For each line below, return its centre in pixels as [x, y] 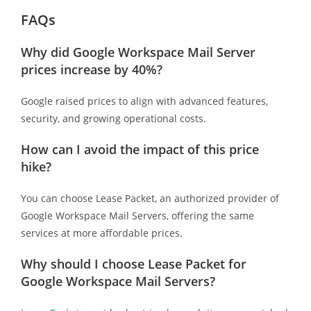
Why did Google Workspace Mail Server [138, 52]
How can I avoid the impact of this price [140, 149]
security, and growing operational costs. [113, 118]
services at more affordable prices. [101, 233]
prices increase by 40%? [91, 69]
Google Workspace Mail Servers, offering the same [137, 215]
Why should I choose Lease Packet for [133, 263]
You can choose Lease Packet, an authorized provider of [150, 198]
